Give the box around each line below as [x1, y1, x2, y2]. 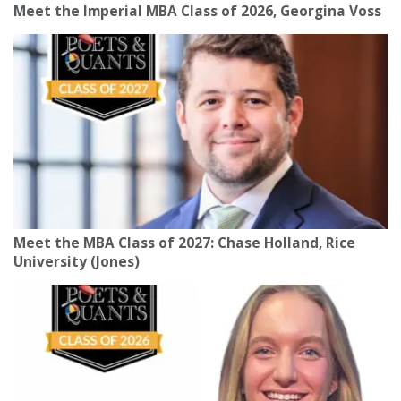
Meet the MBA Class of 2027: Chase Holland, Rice [13, 234, 355, 253]
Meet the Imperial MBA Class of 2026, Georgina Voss [13, 2, 385, 21]
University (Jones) [13, 252, 140, 272]
